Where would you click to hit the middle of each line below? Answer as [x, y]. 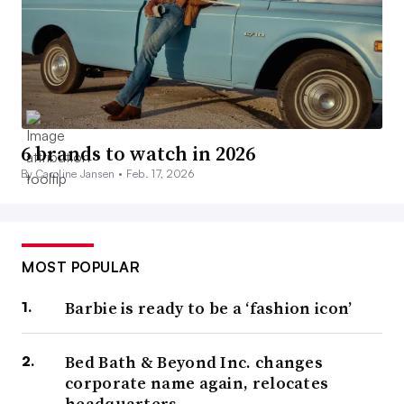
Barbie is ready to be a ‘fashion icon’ [209, 308]
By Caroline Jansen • [73, 174]
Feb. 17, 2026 [160, 174]
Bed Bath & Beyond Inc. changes [194, 363]
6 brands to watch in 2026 [138, 154]
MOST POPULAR [81, 267]
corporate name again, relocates [197, 383]
